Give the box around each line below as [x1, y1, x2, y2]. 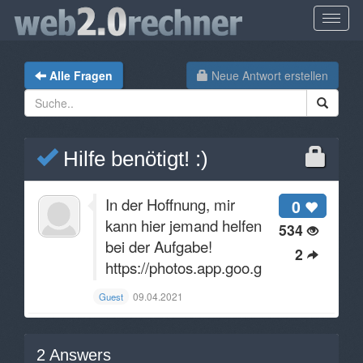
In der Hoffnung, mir [105, 194, 235, 215]
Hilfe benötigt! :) [58, 147, 208, 171]
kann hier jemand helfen [105, 215, 262, 236]
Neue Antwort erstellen [208, 67, 328, 83]
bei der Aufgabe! [105, 236, 212, 257]
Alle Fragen [49, 67, 113, 83]
